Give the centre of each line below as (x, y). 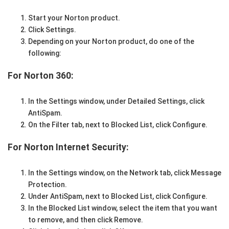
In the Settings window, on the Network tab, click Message (125, 173)
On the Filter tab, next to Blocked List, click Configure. (118, 125)
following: (45, 53)
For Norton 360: (41, 76)
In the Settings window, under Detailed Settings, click (116, 101)
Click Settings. (52, 30)
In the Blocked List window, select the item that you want (123, 208)
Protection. (48, 185)
